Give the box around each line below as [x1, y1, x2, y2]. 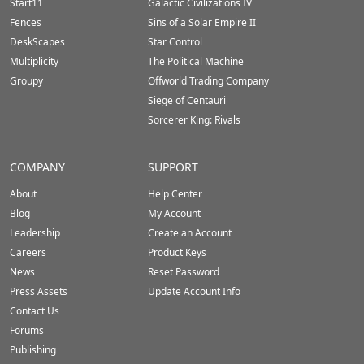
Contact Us [10, 304, 59, 318]
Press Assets [10, 284, 67, 299]
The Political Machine [147, 54, 244, 69]
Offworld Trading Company [147, 74, 269, 89]
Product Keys [147, 245, 206, 260]
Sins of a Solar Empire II [147, 15, 256, 30]
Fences [10, 15, 41, 30]
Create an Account [147, 226, 232, 240]
